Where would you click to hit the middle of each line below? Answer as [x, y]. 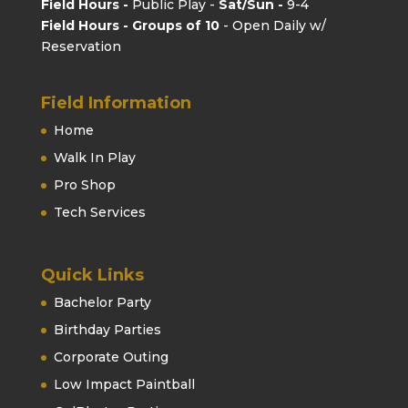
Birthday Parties [107, 330]
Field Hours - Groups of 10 [130, 25]
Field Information [116, 103]
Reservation [81, 46]
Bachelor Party [102, 303]
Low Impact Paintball [124, 385]
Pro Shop [84, 185]
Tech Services [99, 212]
